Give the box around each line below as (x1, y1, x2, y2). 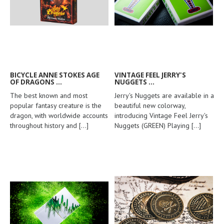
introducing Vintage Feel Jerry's (114, 110, 208, 120)
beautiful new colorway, (114, 100, 185, 110)
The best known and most (10, 90, 87, 100)
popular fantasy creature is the (10, 100, 101, 110)
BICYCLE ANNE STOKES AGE (10, 70, 99, 79)
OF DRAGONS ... (10, 77, 62, 86)
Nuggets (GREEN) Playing (114, 120, 191, 130)
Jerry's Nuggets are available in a (114, 90, 214, 100)
